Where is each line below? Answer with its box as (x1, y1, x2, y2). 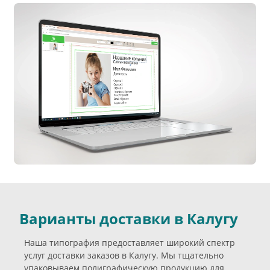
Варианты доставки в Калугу (19, 208, 238, 228)
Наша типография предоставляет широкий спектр (24, 236, 235, 248)
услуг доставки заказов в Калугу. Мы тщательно (24, 249, 224, 261)
